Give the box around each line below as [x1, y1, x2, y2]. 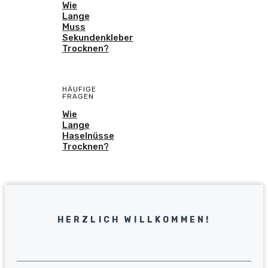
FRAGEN [62, 92, 94, 100]
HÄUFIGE [62, 84, 96, 93]
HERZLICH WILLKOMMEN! [57, 214, 211, 225]
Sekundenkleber [62, 32, 133, 43]
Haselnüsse [62, 130, 114, 141]
